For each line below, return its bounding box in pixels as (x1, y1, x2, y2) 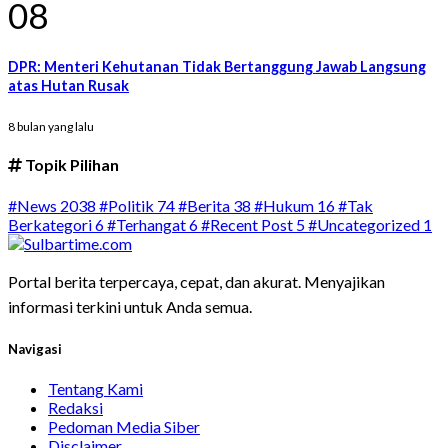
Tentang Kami (48, 378, 143, 398)
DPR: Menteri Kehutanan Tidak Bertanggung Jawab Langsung (8, 57, 426, 75)
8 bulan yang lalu (8, 118, 94, 134)
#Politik (99, 195, 157, 215)
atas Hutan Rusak (8, 76, 129, 94)
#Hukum (254, 195, 317, 215)
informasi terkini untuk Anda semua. (8, 296, 252, 316)
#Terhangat (107, 214, 189, 234)
